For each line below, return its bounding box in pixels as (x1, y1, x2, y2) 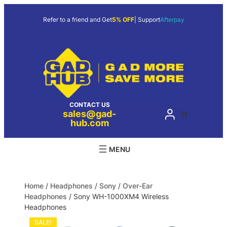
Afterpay (160, 16, 184, 23)
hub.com (70, 118, 109, 128)
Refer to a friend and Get (43, 16, 112, 23)
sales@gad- (63, 108, 117, 119)
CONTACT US (69, 101, 110, 108)
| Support (134, 16, 160, 23)
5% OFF (111, 16, 134, 23)
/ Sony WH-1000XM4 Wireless (67, 192, 169, 201)
